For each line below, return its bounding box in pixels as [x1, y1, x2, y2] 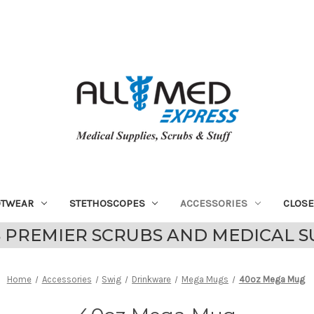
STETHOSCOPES [69, 196, 145, 210]
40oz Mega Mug [238, 273, 305, 285]
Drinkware [132, 273, 172, 285]
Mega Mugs [181, 273, 228, 285]
